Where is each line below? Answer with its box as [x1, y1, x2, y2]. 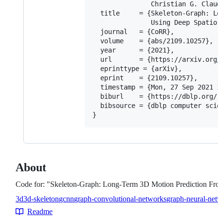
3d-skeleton [23, 194, 59, 203]
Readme [27, 207, 53, 216]
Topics [16, 203, 41, 214]
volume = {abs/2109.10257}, [92, 36, 213, 45]
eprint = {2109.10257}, [92, 73, 198, 82]
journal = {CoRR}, [92, 27, 174, 36]
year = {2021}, [92, 46, 174, 54]
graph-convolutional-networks [74, 194, 166, 203]
